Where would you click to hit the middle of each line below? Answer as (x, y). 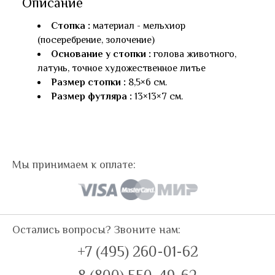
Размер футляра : (93, 96)
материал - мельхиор (139, 25)
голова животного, (195, 54)
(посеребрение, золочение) (96, 40)
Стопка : (72, 25)
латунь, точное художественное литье (122, 68)
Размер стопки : (90, 82)
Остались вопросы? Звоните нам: (96, 230)
